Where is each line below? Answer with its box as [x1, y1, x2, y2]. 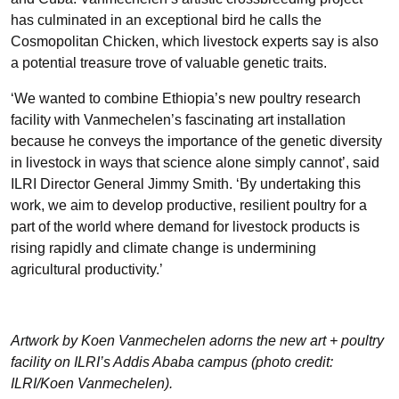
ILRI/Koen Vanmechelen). [11, 376, 173, 391]
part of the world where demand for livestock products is [11, 219, 360, 234]
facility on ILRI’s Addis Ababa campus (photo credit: [11, 354, 333, 370]
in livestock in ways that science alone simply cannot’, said [11, 155, 379, 170]
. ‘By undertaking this [229, 176, 361, 191]
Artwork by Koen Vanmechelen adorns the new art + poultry [11, 333, 384, 348]
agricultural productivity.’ [11, 262, 163, 277]
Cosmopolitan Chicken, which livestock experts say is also [11, 34, 379, 49]
